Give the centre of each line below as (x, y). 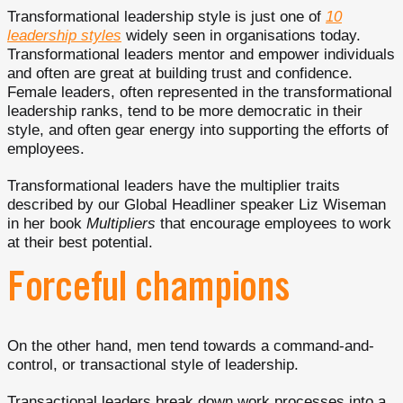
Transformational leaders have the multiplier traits (174, 186)
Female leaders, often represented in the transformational (200, 92)
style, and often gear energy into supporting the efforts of (198, 130)
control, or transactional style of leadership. (153, 365)
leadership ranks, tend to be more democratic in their (185, 111)
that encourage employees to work (273, 224)
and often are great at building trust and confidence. (180, 73)
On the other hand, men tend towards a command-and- (191, 346)
